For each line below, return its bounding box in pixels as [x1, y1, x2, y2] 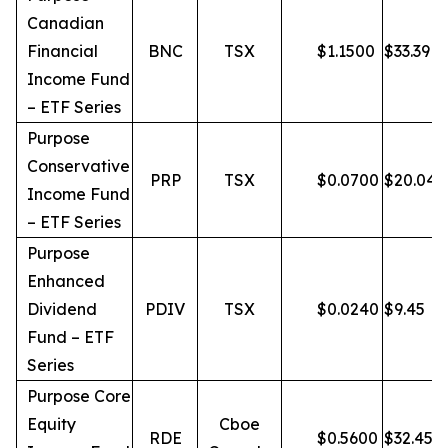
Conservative [27, 156, 130, 176]
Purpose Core [27, 386, 131, 406]
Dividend [27, 299, 97, 319]
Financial [27, 41, 98, 61]
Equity [27, 414, 76, 434]
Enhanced [27, 271, 105, 291]
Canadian [27, 13, 104, 33]
